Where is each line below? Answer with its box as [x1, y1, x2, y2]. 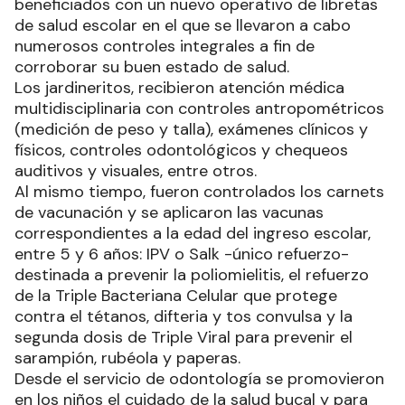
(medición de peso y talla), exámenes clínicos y [14, 118, 368, 140]
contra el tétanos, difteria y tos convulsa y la [14, 306, 353, 327]
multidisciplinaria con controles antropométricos [14, 98, 384, 119]
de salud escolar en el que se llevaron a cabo [14, 14, 351, 36]
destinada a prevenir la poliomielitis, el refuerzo [14, 264, 369, 286]
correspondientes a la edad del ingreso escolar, [14, 222, 371, 244]
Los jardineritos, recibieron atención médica [14, 77, 344, 99]
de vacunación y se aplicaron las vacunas [14, 202, 324, 223]
